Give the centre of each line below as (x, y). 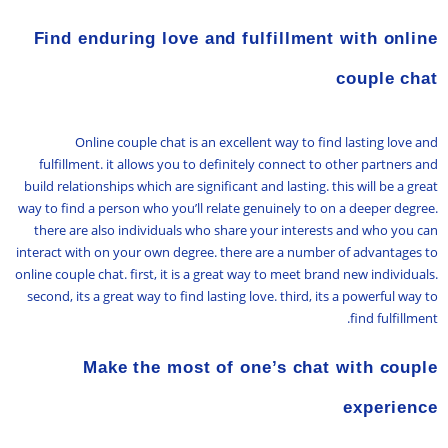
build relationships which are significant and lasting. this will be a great (231, 186)
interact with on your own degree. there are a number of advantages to (227, 252)
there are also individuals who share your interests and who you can (236, 230)
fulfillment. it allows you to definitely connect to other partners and (238, 164)
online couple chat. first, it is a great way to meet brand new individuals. (226, 274)
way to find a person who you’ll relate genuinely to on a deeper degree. (228, 208)
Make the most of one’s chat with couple (260, 367)
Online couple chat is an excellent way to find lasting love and (256, 142)
